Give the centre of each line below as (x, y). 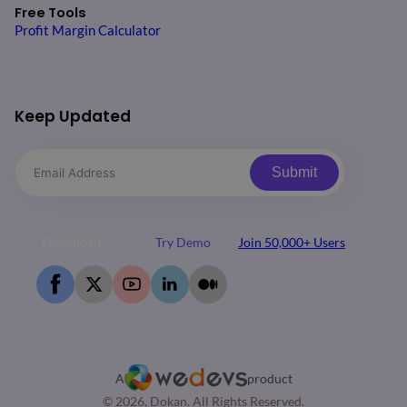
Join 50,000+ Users (292, 242)
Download (71, 242)
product (269, 378)
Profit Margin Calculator (88, 30)
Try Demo (183, 242)
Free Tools (50, 12)
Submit (294, 172)
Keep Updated (73, 116)
